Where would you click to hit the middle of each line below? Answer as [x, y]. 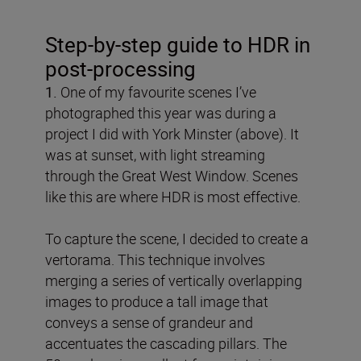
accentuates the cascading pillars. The [166, 344]
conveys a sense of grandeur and [149, 323]
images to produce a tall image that [157, 302]
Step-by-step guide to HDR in [178, 45]
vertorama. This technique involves [155, 260]
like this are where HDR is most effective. [173, 197]
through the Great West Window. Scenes [172, 176]
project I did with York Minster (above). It [172, 134]
